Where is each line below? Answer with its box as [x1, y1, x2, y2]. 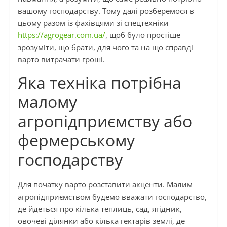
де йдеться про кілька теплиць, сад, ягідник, [17, 204, 182, 214]
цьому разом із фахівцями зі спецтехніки [17, 18, 169, 28]
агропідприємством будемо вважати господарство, [17, 192, 207, 202]
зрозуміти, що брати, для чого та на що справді [17, 42, 193, 53]
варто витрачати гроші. [17, 54, 105, 65]
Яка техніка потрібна [17, 71, 181, 94]
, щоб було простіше [105, 30, 180, 41]
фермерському [17, 129, 135, 152]
